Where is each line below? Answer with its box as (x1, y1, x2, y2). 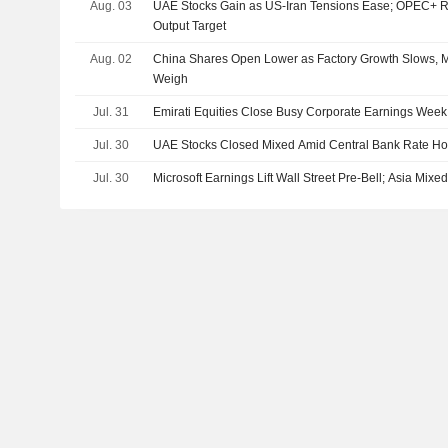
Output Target (153, 18, 227, 33)
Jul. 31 (92, 104, 129, 119)
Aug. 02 (89, 51, 132, 66)
